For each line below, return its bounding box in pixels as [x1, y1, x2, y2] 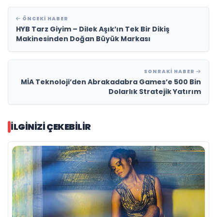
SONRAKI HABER [144, 67, 196, 75]
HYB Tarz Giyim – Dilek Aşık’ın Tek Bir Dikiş [16, 24, 170, 34]
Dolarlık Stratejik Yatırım [108, 86, 201, 96]
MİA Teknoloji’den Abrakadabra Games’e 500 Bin [21, 77, 201, 87]
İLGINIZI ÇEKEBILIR [11, 120, 91, 133]
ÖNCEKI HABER [21, 15, 68, 22]
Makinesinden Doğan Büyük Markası [16, 33, 151, 44]
